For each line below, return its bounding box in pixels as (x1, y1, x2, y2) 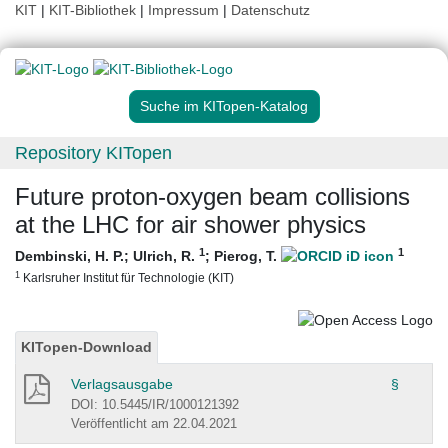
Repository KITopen (15, 143, 172, 164)
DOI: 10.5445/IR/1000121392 (71, 396, 239, 412)
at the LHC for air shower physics (15, 211, 366, 239)
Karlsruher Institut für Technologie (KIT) (20, 271, 234, 285)
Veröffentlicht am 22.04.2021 (71, 415, 237, 431)
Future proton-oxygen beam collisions (15, 183, 410, 211)
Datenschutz (231, 2, 310, 18)
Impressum (148, 2, 219, 18)
